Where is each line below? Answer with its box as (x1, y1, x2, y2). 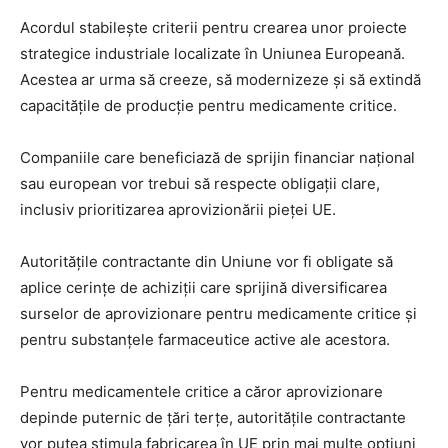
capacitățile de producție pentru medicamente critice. (20, 96, 397, 116)
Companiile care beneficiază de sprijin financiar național (20, 148, 415, 168)
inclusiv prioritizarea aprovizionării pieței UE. (20, 200, 336, 220)
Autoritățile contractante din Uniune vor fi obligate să (20, 252, 393, 272)
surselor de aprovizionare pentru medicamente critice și (20, 304, 417, 324)
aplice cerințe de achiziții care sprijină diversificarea (20, 278, 387, 298)
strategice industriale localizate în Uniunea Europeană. (20, 44, 405, 64)
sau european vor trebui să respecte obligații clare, (20, 174, 380, 194)
